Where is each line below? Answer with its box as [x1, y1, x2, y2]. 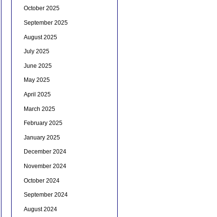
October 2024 [23, 177, 60, 184]
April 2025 [23, 91, 51, 98]
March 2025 [23, 105, 55, 112]
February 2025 [23, 120, 62, 127]
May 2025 [23, 77, 50, 84]
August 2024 [23, 205, 57, 213]
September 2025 [23, 19, 68, 27]
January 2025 [23, 134, 60, 141]
